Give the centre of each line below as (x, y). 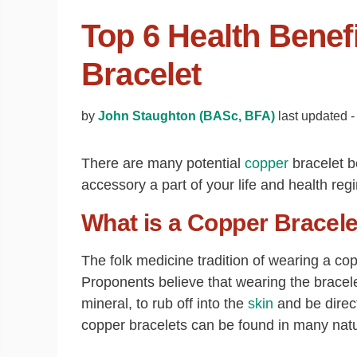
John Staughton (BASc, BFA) (186, 116)
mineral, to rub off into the (165, 304)
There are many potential (163, 163)
